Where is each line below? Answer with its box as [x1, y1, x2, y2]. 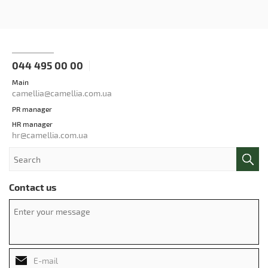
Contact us [9, 181, 56, 193]
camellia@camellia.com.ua [12, 88, 112, 98]
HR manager [12, 120, 53, 128]
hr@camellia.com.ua [12, 130, 88, 140]
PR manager [12, 105, 52, 113]
